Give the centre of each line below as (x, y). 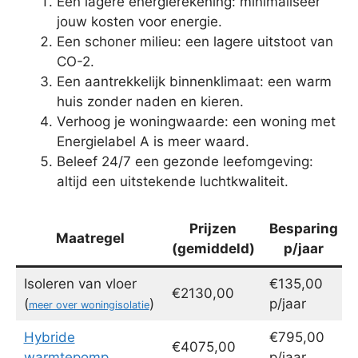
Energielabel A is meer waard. (153, 141)
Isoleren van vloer (80, 284)
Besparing (303, 229)
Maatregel (90, 239)
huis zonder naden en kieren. (150, 101)
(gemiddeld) (213, 249)
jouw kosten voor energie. (139, 21)
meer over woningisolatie (89, 305)
